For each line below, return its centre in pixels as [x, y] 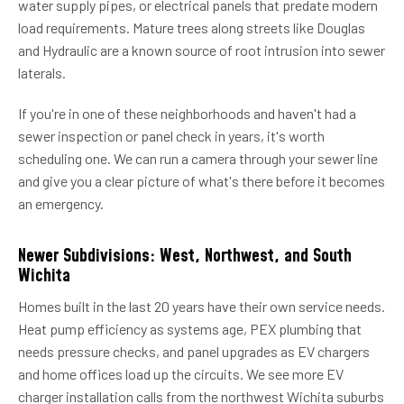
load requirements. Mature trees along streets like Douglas [192, 27]
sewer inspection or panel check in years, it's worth [171, 135]
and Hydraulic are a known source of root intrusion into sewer [202, 50]
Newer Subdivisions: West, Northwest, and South [185, 256]
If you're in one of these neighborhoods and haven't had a [187, 113]
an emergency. [61, 203]
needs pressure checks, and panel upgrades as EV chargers [194, 351]
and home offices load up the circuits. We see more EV [181, 373]
